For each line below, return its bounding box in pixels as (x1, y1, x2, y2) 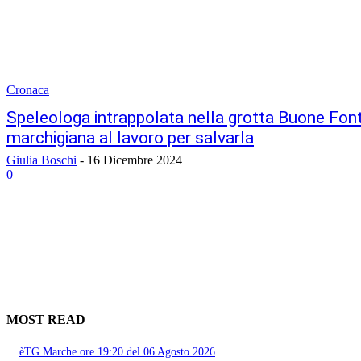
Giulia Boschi (6, 153, 77, 168)
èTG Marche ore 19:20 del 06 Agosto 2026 (19, 346, 215, 359)
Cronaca (6, 83, 49, 98)
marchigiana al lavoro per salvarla (6, 128, 254, 148)
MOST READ (6, 313, 85, 327)
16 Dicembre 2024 (87, 153, 182, 168)
